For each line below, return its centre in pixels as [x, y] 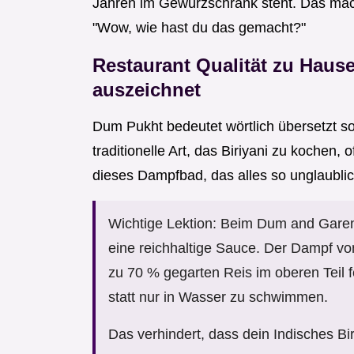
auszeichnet [147, 90]
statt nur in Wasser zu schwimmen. [218, 298]
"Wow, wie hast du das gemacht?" [199, 28]
